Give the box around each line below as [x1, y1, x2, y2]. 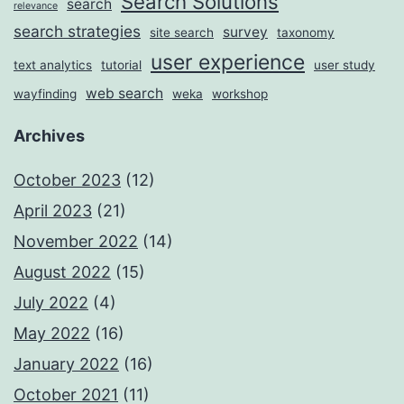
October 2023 [14, 170, 121, 190]
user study [314, 58, 375, 73]
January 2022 [14, 354, 119, 374]
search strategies [14, 22, 141, 41]
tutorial [101, 58, 142, 73]
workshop [212, 87, 268, 102]
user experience [151, 50, 305, 76]
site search [150, 25, 214, 41]
